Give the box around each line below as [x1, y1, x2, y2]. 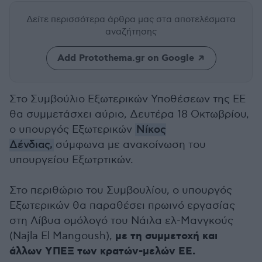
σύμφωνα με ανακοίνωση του [54, 139, 206, 151]
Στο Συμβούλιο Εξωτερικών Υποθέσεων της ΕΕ [9, 93, 246, 105]
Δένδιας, [9, 139, 53, 151]
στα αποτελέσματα [156, 14, 236, 25]
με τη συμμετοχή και [115, 229, 218, 243]
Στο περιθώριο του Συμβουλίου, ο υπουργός [9, 184, 232, 196]
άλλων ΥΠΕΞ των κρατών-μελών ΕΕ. [9, 244, 195, 258]
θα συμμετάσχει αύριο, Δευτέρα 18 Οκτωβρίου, [9, 108, 249, 120]
